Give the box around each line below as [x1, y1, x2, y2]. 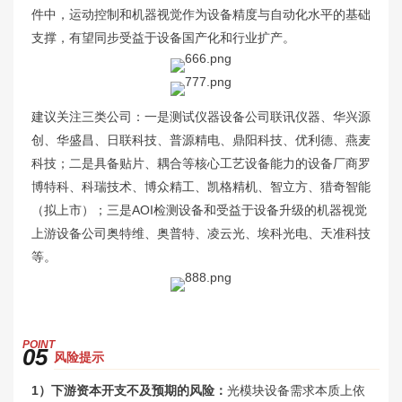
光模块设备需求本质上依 [227, 382, 365, 398]
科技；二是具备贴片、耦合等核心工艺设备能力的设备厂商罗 [31, 155, 371, 170]
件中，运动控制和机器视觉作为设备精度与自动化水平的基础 [31, 6, 371, 22]
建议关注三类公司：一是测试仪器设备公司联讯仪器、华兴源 [31, 109, 371, 124]
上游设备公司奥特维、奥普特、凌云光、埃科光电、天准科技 [31, 225, 371, 240]
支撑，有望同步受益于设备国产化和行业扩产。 [31, 30, 295, 45]
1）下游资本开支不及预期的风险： [31, 382, 227, 398]
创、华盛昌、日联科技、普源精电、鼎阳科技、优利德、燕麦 [31, 132, 371, 147]
